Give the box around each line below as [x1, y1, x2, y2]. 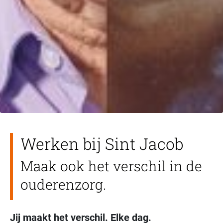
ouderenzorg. [20, 175, 106, 194]
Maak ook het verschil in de [20, 156, 202, 175]
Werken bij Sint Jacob [20, 132, 183, 154]
